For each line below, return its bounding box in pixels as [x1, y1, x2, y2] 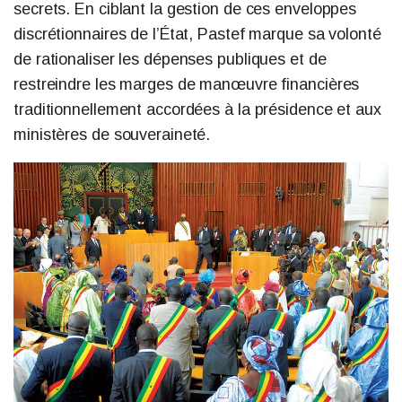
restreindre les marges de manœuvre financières [13, 74, 360, 93]
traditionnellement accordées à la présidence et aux [13, 100, 381, 118]
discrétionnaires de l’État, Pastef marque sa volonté [13, 24, 381, 43]
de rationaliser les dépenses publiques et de [13, 49, 327, 68]
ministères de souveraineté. [13, 125, 211, 144]
